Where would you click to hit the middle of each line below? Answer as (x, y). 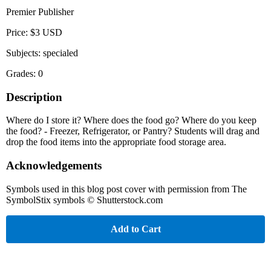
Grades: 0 (24, 73)
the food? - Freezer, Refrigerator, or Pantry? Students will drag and (133, 131)
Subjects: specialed (42, 53)
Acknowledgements (54, 166)
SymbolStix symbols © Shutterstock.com (84, 200)
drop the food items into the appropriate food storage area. (116, 142)
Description (34, 97)
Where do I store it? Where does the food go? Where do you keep (131, 120)
